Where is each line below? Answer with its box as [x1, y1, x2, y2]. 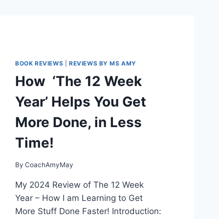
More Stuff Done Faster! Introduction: [15, 206, 161, 216]
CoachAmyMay [25, 160, 74, 169]
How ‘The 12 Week [15, 72, 142, 89]
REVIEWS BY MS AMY [68, 60, 137, 67]
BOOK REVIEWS [15, 60, 64, 67]
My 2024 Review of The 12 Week [15, 179, 144, 190]
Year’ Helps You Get [15, 93, 146, 110]
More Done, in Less [15, 113, 142, 131]
